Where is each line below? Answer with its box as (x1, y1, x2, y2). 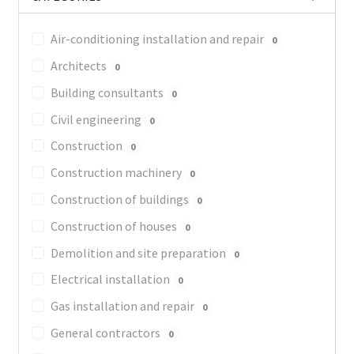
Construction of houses (50, 217, 179, 234)
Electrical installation (50, 271, 172, 288)
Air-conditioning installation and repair (50, 31, 266, 47)
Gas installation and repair (50, 298, 197, 314)
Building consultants (50, 84, 166, 100)
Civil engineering (50, 111, 144, 127)
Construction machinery (50, 164, 184, 181)
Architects (50, 58, 109, 74)
